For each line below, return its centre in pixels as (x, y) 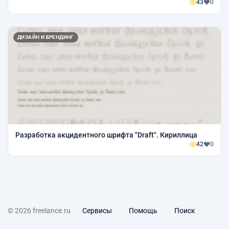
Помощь (143, 211)
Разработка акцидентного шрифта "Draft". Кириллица (106, 135)
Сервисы (97, 211)
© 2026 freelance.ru (39, 211)
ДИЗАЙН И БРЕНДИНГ (46, 37)
